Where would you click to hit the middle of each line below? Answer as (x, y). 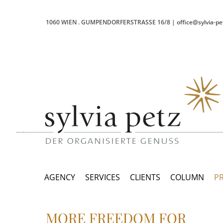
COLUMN (187, 177)
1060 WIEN (61, 22)
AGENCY (60, 177)
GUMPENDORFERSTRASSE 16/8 (126, 22)
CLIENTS (145, 177)
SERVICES (103, 177)
